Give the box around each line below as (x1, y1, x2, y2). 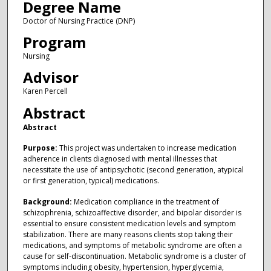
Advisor (22, 67, 79, 88)
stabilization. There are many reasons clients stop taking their (22, 229, 233, 240)
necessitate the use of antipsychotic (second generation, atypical (22, 165, 244, 175)
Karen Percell (22, 86, 68, 97)
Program (22, 32, 86, 53)
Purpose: (22, 143, 57, 154)
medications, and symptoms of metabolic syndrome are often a (22, 240, 242, 250)
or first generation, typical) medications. (22, 175, 159, 186)
